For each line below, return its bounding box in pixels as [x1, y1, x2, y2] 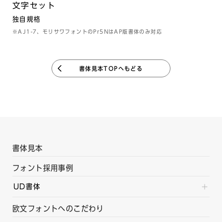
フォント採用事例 [12, 164, 74, 172]
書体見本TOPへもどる [79, 65, 143, 71]
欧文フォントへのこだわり [12, 205, 104, 213]
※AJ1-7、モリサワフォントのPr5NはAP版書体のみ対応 [12, 29, 162, 34]
